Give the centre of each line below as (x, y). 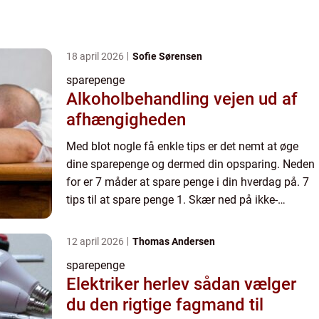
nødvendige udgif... (114, 218)
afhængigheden (126, 120)
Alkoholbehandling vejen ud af (140, 99)
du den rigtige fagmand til (165, 305)
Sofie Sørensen (167, 57)
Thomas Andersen (174, 242)
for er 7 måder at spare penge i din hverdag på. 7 (184, 182)
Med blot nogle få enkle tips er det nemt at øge (182, 147)
